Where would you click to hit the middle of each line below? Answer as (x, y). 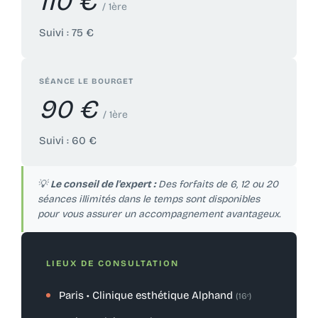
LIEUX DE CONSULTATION (112, 263)
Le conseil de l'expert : (103, 184)
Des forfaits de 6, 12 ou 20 (216, 184)
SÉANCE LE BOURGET (86, 81)
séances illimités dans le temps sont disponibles (148, 199)
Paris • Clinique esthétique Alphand (147, 295)
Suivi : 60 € (67, 140)
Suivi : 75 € (66, 32)
